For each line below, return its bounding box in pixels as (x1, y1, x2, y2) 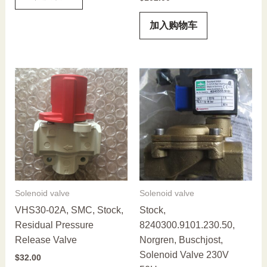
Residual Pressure (14, 219, 94, 230)
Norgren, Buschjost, (139, 234, 223, 245)
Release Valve (14, 234, 77, 245)
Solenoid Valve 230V (139, 249, 229, 260)
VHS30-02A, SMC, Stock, (14, 204, 123, 215)
